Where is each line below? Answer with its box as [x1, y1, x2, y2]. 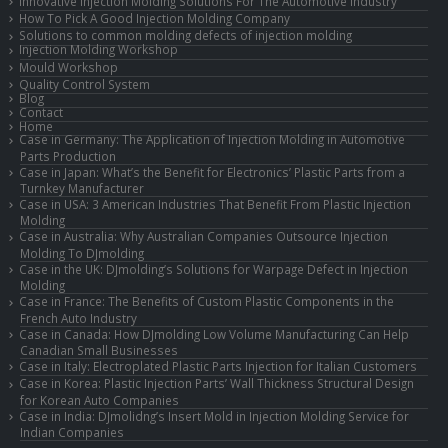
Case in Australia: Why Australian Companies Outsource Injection [19, 228, 388, 245]
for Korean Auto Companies [20, 391, 179, 408]
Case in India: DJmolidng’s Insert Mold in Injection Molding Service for [19, 407, 409, 424]
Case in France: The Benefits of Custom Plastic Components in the [19, 293, 394, 310]
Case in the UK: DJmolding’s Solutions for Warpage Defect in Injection [19, 260, 408, 277]
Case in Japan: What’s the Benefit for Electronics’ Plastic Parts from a [19, 163, 405, 180]
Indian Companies [20, 424, 124, 441]
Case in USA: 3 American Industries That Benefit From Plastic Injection [19, 196, 411, 213]
